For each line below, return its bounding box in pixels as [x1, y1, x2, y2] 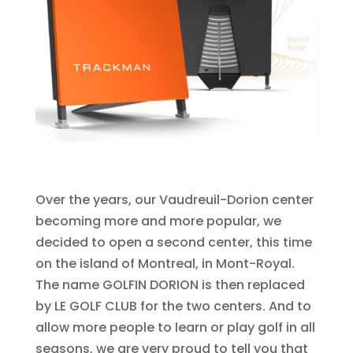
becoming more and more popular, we [35, 212, 281, 231]
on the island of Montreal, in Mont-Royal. [35, 255, 295, 273]
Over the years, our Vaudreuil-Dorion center [35, 191, 314, 210]
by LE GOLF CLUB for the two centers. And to [35, 297, 311, 316]
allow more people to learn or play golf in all [35, 318, 315, 337]
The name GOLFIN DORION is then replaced [35, 276, 305, 295]
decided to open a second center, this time [35, 233, 312, 252]
